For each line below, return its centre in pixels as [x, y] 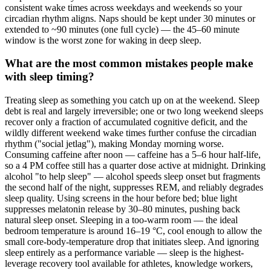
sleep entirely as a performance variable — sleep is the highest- [124, 253]
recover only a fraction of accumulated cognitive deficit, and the [126, 122]
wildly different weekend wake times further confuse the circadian [131, 133]
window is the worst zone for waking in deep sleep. [103, 40]
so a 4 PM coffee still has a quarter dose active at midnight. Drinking [135, 166]
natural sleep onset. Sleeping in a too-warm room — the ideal [121, 220]
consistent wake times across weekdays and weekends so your [123, 7]
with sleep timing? [50, 77]
